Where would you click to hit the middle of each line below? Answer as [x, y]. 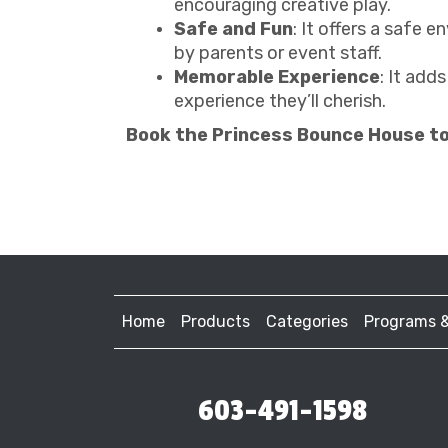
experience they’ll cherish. [280, 100]
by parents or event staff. [278, 52]
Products [215, 321]
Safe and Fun [233, 28]
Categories [307, 321]
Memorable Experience [277, 76]
